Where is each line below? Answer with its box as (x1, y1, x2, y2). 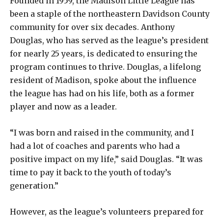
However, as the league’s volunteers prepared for (10, 206, 204, 217)
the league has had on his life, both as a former (10, 88, 194, 98)
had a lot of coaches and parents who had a (10, 140, 180, 151)
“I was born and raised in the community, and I (10, 127, 194, 137)
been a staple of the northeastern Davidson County (10, 8, 210, 19)
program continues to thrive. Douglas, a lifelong (10, 61, 201, 72)
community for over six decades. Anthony (10, 22, 175, 32)
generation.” (10, 180, 58, 191)
